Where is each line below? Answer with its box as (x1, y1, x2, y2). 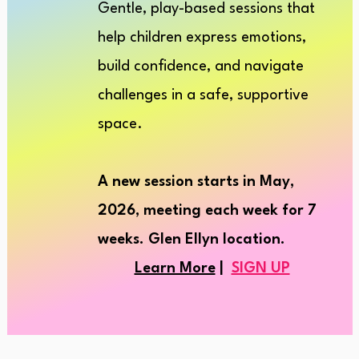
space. (97, 117, 143, 131)
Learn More (134, 261, 216, 276)
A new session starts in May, (97, 175, 294, 189)
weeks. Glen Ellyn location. (97, 232, 285, 247)
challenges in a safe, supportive (97, 88, 309, 103)
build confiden (97, 59, 192, 74)
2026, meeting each (97, 204, 239, 218)
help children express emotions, (97, 30, 306, 45)
